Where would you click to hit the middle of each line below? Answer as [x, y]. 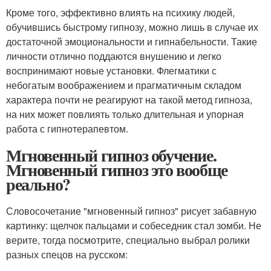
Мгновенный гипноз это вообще [117, 169]
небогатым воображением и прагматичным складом [124, 85]
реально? [38, 184]
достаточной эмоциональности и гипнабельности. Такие [132, 41]
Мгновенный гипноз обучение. [111, 155]
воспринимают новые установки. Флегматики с [111, 70]
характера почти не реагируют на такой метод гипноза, [129, 99]
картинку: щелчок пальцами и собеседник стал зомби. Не [134, 225]
